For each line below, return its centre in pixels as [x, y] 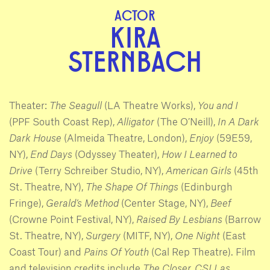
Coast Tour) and [46, 252]
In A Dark [238, 121]
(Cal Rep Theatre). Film [202, 252]
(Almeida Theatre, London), [125, 138]
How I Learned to [199, 154]
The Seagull [77, 105]
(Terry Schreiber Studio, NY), [100, 170]
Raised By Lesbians [178, 219]
